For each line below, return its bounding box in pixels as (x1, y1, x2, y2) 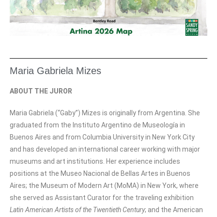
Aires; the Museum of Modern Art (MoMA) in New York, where (10, 181, 199, 189)
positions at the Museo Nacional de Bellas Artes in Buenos (10, 169, 190, 177)
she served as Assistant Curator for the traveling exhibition (10, 193, 194, 201)
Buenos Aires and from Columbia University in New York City (10, 133, 195, 141)
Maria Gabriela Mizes (10, 65, 101, 76)
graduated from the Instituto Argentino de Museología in (10, 121, 185, 129)
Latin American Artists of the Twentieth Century (10, 205, 145, 214)
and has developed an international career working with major (10, 145, 200, 153)
